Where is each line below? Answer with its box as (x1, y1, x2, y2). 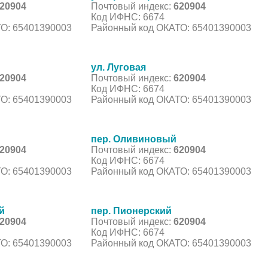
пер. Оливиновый (91, 133, 176, 144)
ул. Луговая (91, 62, 146, 72)
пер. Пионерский (91, 205, 172, 216)
